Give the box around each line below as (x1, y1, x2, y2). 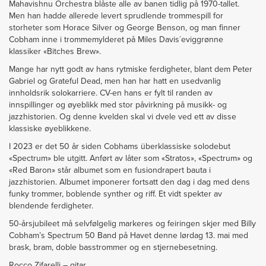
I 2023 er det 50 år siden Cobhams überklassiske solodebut (9, 141, 230, 151)
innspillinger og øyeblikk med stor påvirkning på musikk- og (9, 100, 227, 110)
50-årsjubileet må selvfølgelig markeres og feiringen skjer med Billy (9, 218, 256, 229)
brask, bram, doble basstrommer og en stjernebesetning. (9, 242, 217, 252)
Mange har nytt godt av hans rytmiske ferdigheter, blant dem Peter (9, 64, 252, 74)
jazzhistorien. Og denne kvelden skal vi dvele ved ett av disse (9, 112, 236, 122)
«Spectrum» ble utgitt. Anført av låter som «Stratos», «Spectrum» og (9, 153, 252, 163)
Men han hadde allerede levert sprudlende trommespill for (9, 11, 223, 21)
